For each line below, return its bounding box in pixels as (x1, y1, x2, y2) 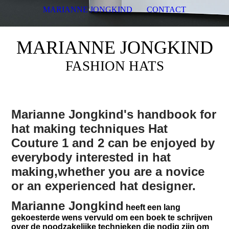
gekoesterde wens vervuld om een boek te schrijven (11, 213, 213, 222)
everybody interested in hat (11, 150, 171, 164)
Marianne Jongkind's (11, 107, 138, 121)
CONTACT (147, 5, 187, 14)
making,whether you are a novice (11, 165, 205, 178)
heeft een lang (124, 203, 181, 212)
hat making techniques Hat (11, 122, 168, 135)
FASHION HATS (65, 58, 164, 74)
